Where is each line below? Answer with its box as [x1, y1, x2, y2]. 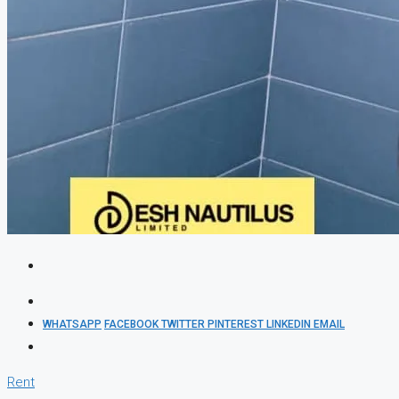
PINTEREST [208, 318, 266, 331]
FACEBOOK [104, 318, 161, 331]
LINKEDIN [266, 318, 313, 331]
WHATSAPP [43, 318, 102, 331]
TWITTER [161, 318, 208, 331]
